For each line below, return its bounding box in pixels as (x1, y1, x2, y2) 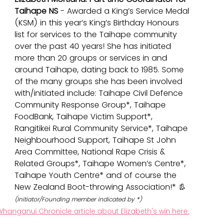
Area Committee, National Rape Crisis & (15, 146, 168, 158)
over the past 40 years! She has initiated (15, 41, 174, 52)
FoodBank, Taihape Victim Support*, (15, 111, 155, 123)
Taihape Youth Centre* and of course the (15, 170, 179, 181)
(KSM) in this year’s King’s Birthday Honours (15, 17, 181, 29)
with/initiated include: (15, 88, 99, 99)
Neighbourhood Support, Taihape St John (15, 134, 178, 146)
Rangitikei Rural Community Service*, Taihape (15, 123, 190, 134)
